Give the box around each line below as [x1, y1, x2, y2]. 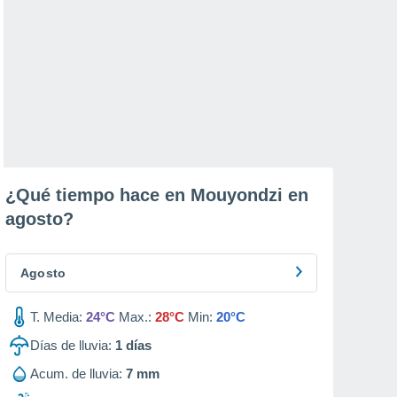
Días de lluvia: [30, 338, 112, 353]
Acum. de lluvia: [30, 366, 122, 381]
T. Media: [30, 309, 82, 324]
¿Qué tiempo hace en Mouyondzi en [5, 185, 308, 205]
